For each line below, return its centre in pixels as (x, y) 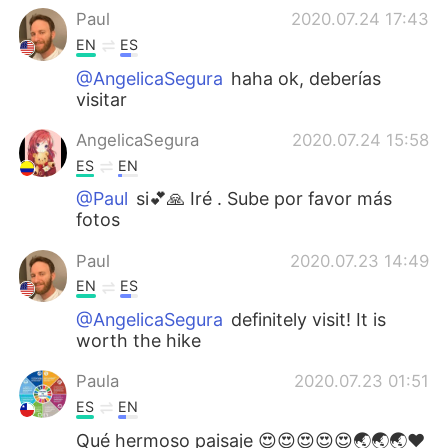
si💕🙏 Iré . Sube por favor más (264, 199)
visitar (102, 99)
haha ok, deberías (304, 78)
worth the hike (139, 341)
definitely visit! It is (306, 320)
